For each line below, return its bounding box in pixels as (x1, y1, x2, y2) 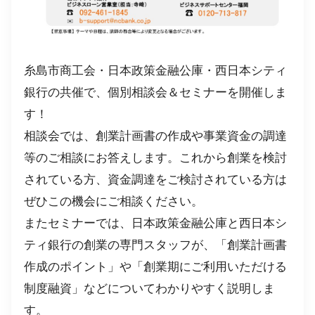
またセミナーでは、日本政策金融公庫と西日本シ (24, 214, 287, 231)
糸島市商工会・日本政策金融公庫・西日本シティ (24, 61, 287, 78)
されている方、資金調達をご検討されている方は (24, 170, 287, 187)
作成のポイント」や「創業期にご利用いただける (24, 257, 287, 274)
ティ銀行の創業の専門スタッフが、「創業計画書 (24, 236, 287, 252)
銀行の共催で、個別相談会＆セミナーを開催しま (24, 83, 287, 100)
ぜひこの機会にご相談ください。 (24, 192, 203, 209)
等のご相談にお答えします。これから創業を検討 (24, 148, 287, 165)
